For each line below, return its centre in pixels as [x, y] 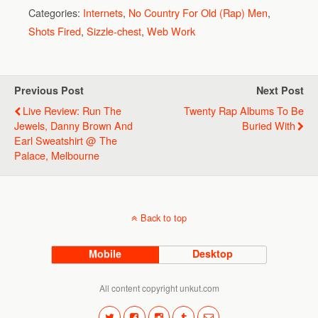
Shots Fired [55, 31]
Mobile [105, 253]
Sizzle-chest [114, 31]
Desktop [213, 253]
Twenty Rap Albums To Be [244, 110]
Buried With [269, 125]
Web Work [171, 31]
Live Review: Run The [72, 110]
